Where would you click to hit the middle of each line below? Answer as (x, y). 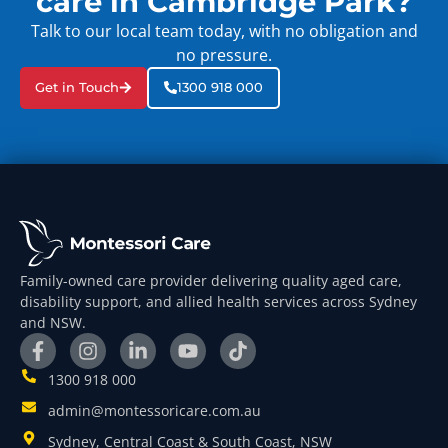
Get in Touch (77, 87)
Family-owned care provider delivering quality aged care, (211, 280)
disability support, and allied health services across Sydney (218, 301)
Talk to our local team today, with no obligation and (224, 30)
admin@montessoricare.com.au (154, 410)
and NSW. (53, 322)
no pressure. (224, 54)
